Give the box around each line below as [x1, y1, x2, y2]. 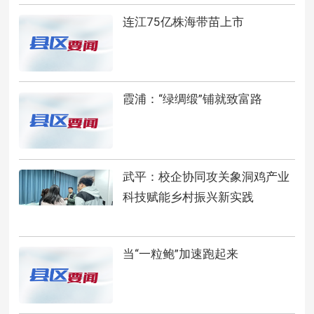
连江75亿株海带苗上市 [122, 14, 244, 29]
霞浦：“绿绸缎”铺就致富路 [122, 92, 262, 107]
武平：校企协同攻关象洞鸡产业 [122, 169, 289, 184]
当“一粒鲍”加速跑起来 [122, 246, 238, 261]
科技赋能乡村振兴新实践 [122, 189, 254, 204]
